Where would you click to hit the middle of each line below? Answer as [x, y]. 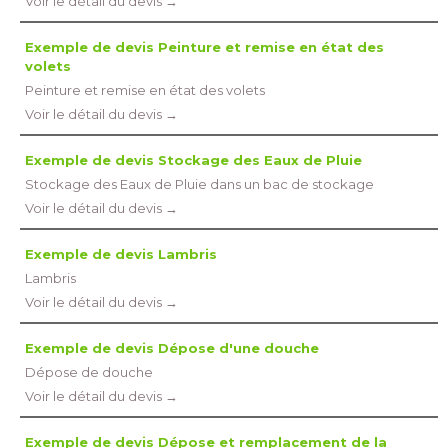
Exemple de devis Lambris [121, 254]
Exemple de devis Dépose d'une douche [172, 348]
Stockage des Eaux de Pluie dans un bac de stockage [199, 184]
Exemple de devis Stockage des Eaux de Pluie [193, 160]
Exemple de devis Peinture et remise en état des [204, 47]
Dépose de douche [89, 372]
